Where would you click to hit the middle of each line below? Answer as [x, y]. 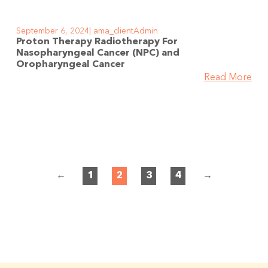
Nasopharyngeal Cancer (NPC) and [98, 53]
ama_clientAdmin [125, 31]
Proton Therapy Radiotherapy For [97, 42]
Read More [228, 77]
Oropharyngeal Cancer [71, 64]
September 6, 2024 [53, 31]
